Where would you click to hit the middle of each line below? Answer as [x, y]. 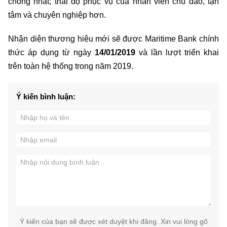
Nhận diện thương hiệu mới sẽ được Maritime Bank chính [113, 39]
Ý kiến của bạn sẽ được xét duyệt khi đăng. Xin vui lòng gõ [113, 222]
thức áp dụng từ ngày [51, 53]
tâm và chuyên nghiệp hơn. [57, 15]
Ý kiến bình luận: [46, 97]
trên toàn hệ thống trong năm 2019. [71, 66]
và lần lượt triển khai [179, 53]
